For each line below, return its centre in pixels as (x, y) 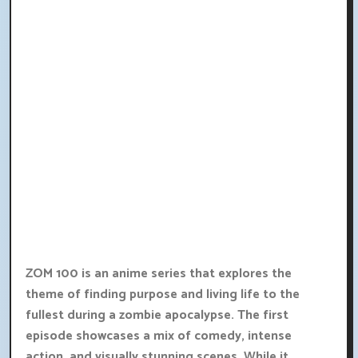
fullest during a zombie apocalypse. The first (157, 316)
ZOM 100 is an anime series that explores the (159, 274)
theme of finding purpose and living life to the (163, 295)
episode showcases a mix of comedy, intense (159, 336)
